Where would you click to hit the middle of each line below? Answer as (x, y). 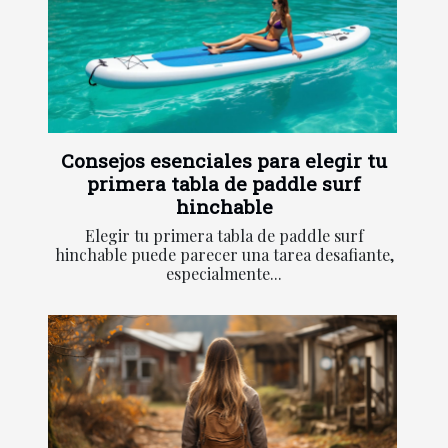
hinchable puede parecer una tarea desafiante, (224, 255)
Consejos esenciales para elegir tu (224, 161)
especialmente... (224, 274)
